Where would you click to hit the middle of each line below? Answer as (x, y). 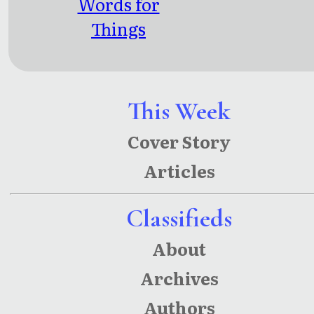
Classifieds (179, 219)
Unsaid (118, 78)
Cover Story (179, 141)
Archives (179, 278)
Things (118, 29)
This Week (179, 111)
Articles (179, 170)
